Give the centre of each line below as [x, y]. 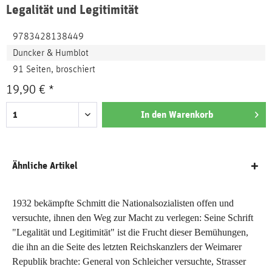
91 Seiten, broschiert [54, 69]
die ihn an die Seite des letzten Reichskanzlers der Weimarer [127, 247]
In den [153, 114]
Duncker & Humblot [51, 53]
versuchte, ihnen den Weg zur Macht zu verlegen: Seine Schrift [133, 218]
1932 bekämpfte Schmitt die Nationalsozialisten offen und [123, 203]
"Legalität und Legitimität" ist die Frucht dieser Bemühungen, [130, 232]
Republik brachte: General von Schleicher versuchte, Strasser [129, 261]
